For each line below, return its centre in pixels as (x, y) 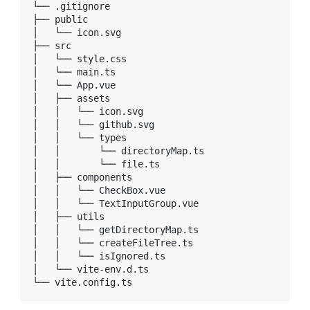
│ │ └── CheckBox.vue (99, 191)
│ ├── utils (69, 217)
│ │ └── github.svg (93, 125)
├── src (52, 46)
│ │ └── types (80, 138)
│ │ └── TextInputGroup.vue (116, 204)
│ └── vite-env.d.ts (91, 270)
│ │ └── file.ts (96, 164)
